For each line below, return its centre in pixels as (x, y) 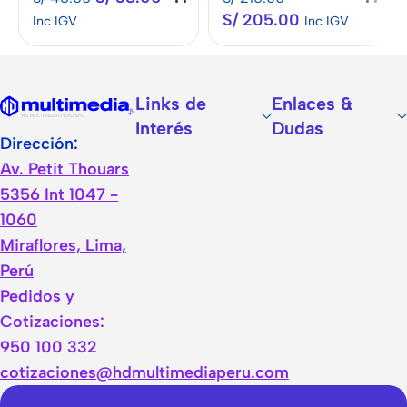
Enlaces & (312, 104)
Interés (164, 129)
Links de (171, 104)
